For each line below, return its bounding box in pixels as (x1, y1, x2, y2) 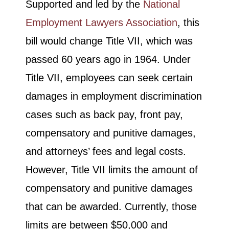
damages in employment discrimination (26, 90, 202, 102)
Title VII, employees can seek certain (26, 72, 193, 84)
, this (177, 17, 199, 29)
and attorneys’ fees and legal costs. (26, 146, 186, 157)
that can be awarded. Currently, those (26, 201, 197, 213)
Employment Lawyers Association (26, 17, 177, 29)
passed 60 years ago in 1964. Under (26, 54, 191, 65)
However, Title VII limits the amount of (26, 164, 198, 176)
